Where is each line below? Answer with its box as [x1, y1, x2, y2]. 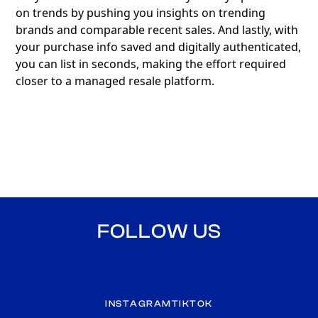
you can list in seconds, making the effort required [16, 56, 287, 72]
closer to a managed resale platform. [16, 73, 215, 89]
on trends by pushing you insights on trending [16, 5, 266, 21]
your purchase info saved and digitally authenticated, [16, 39, 302, 55]
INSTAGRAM [105, 298, 172, 309]
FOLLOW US [97, 220, 221, 243]
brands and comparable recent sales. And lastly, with [16, 22, 299, 38]
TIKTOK [171, 298, 213, 309]
